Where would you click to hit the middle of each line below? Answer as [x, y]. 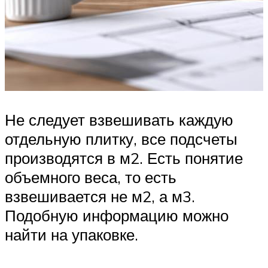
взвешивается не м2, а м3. [100, 196]
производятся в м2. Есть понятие [124, 158]
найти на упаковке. [71, 234]
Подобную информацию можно [117, 215]
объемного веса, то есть [91, 177]
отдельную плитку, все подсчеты [121, 138]
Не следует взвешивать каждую [119, 119]
